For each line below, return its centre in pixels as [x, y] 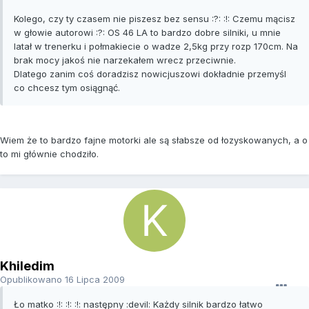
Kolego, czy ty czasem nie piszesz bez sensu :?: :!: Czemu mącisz [154, 19]
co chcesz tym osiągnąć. [67, 88]
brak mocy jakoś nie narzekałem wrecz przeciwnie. [125, 60]
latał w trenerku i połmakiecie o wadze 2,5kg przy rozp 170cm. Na [156, 47]
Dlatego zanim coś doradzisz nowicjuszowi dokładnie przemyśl [150, 74]
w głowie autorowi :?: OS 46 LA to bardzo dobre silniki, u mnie [147, 33]
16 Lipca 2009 [95, 280]
